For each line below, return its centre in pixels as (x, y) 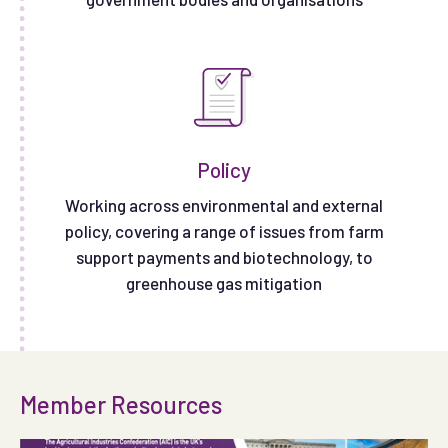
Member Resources (121, 404)
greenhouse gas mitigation (224, 282)
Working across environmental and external (224, 204)
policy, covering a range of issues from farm (224, 230)
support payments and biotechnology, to (224, 256)
